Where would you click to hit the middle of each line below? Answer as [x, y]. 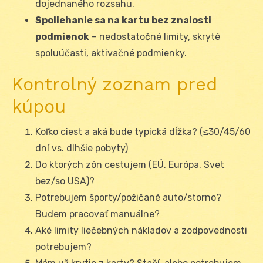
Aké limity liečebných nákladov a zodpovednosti [141, 231]
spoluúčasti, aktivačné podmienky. [111, 53]
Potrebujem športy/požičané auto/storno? [128, 198]
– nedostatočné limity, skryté [155, 37]
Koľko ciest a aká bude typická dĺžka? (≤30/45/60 [143, 132]
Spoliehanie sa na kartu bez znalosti [123, 21]
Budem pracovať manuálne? [97, 214]
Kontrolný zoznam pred [114, 85]
